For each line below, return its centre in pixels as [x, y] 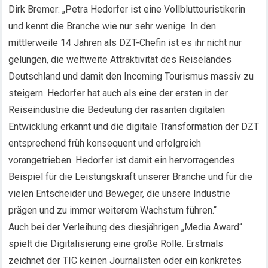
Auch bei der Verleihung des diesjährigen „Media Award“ [126, 227]
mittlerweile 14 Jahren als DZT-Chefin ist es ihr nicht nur [125, 43]
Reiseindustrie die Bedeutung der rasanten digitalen [117, 110]
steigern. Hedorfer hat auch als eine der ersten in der [118, 93]
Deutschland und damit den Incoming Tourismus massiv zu [131, 76]
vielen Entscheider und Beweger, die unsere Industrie [120, 194]
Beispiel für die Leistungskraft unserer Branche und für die [131, 177]
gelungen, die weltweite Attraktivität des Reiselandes [120, 60]
